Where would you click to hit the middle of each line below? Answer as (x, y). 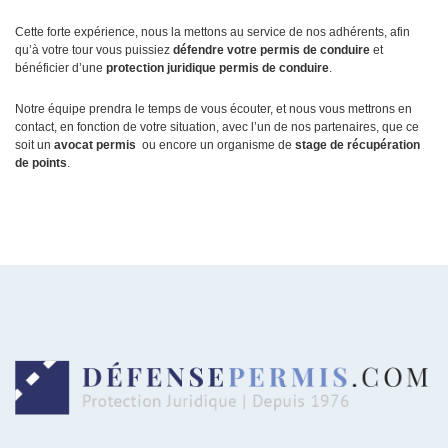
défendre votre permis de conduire (271, 50)
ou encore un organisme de (215, 145)
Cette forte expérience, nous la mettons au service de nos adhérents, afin (212, 32)
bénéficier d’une (60, 68)
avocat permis (95, 145)
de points (41, 163)
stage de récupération (357, 145)
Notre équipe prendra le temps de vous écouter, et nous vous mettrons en (213, 109)
